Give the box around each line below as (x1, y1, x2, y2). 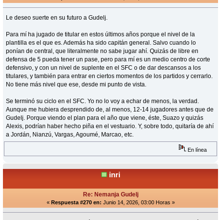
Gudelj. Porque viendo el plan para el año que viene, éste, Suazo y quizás (6, 114, 204, 122)
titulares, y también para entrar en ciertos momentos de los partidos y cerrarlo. (6, 73, 213, 80)
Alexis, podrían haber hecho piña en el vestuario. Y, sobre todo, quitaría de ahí (6, 123, 214, 130)
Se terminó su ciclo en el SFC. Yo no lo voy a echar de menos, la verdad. (6, 98, 199, 105)
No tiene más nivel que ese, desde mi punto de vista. (6, 81, 147, 88)
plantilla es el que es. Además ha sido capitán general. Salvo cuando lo (6, 39, 196, 47)
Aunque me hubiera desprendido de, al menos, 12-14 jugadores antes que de (6, 106, 214, 113)
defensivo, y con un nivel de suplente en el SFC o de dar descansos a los (6, 64, 201, 72)
